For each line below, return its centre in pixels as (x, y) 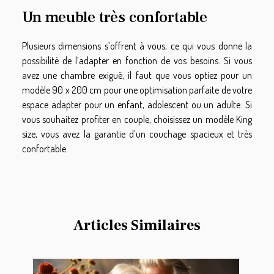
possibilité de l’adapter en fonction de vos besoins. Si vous (137, 60)
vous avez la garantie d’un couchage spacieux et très (147, 134)
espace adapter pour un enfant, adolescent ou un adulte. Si (137, 104)
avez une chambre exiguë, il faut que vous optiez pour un (137, 75)
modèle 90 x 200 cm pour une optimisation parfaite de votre (137, 90)
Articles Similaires (137, 225)
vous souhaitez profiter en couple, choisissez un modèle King (137, 119)
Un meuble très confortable (117, 17)
